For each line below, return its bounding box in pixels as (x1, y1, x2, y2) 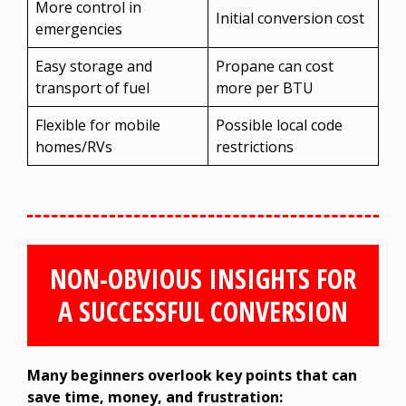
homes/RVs (35, 136, 112, 157)
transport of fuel (35, 77, 150, 98)
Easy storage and (35, 55, 152, 76)
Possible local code (216, 114, 343, 135)
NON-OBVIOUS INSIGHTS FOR (50, 259, 356, 297)
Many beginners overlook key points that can (27, 364, 357, 385)
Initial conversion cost (216, 7, 364, 28)
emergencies (35, 18, 122, 39)
